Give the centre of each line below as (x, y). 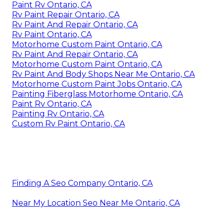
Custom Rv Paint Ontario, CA (68, 124)
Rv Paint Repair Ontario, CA (66, 15)
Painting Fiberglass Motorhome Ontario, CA (97, 94)
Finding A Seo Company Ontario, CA (82, 183)
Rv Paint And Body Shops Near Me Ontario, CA (103, 74)
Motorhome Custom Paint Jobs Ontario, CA (97, 84)
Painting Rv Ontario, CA (58, 114)
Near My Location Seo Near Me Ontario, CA (96, 203)
